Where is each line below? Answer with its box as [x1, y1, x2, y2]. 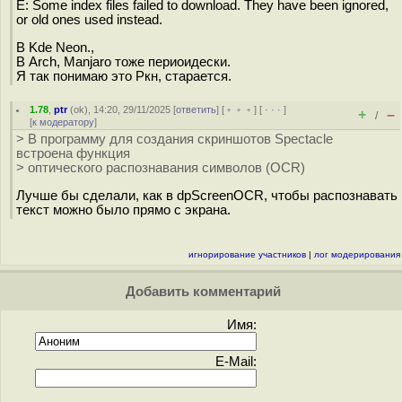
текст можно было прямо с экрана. [16, 202, 231, 217]
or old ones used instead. [16, 13, 162, 27]
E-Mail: [215, 354, 257, 369]
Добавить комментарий [121, 284, 281, 299]
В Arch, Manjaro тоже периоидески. [16, 54, 231, 69]
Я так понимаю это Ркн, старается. [16, 68, 232, 83]
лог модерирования [314, 249, 400, 259]
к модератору [32, 117, 94, 127]
